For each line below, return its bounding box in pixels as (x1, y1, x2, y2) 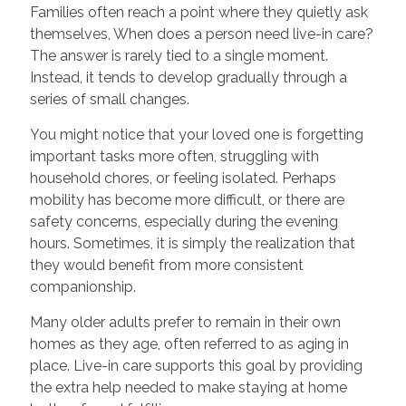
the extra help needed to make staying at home (29, 378, 347, 396)
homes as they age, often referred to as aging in (29, 334, 349, 353)
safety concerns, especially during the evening (29, 212, 338, 230)
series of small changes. (29, 90, 189, 108)
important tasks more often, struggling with (29, 147, 319, 165)
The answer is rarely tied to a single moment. (29, 46, 328, 64)
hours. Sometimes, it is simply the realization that (29, 234, 355, 252)
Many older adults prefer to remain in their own (29, 313, 341, 331)
